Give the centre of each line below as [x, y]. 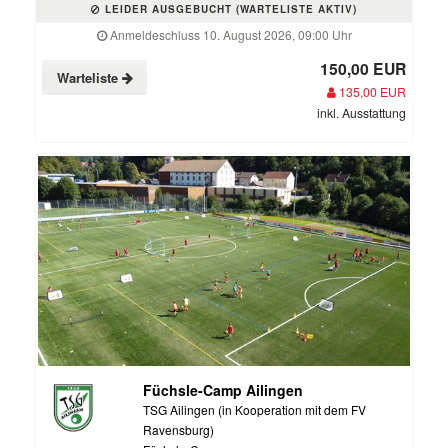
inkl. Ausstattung [361, 113]
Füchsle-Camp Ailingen [222, 389]
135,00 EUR [371, 92]
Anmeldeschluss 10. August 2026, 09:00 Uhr [229, 35]
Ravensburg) [178, 429]
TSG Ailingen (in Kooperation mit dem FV [254, 409]
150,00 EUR [363, 69]
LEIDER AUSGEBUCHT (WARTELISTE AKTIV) [229, 9]
